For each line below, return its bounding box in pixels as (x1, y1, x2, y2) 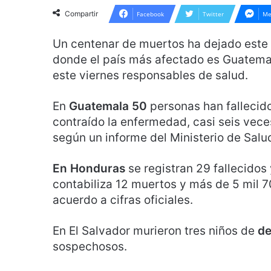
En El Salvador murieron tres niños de (53, 224, 258, 238)
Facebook (137, 10, 164, 18)
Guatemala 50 (69, 99, 147, 113)
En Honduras (53, 162, 125, 175)
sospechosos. (53, 240, 127, 253)
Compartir (65, 9, 98, 18)
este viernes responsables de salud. (53, 68, 248, 82)
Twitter (203, 10, 224, 18)
